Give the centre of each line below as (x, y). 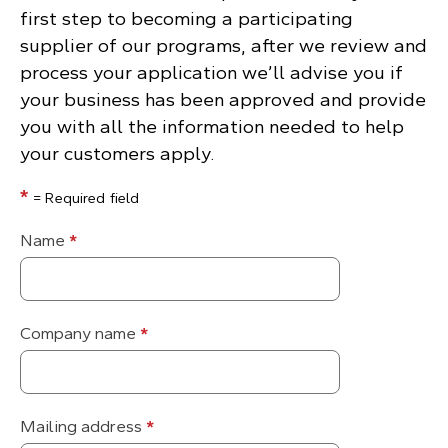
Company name (80, 333)
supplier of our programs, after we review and (223, 45)
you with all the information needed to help (212, 126)
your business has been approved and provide (223, 99)
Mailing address (83, 426)
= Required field (84, 197)
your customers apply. (117, 153)
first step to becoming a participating (186, 18)
